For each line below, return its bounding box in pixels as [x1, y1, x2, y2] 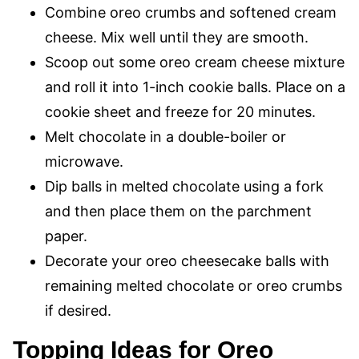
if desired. [45, 302, 111, 319]
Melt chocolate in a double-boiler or [45, 128, 286, 145]
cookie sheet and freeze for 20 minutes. [45, 103, 316, 120]
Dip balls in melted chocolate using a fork [45, 178, 324, 195]
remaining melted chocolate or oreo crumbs [45, 277, 342, 294]
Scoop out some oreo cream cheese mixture [45, 54, 345, 71]
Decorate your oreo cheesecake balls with [45, 252, 329, 269]
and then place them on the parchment [45, 203, 312, 220]
